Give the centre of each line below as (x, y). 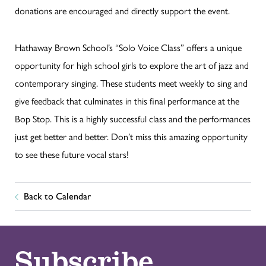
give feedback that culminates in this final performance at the (127, 100)
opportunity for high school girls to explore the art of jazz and (132, 65)
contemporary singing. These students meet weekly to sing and (131, 83)
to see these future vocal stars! (72, 154)
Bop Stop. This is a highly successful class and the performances (133, 118)
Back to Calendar (57, 196)
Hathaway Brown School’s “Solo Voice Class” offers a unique (128, 47)
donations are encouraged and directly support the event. (122, 10)
